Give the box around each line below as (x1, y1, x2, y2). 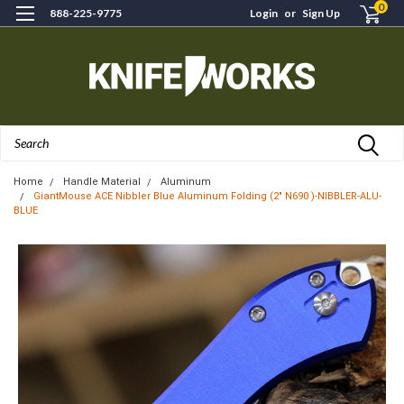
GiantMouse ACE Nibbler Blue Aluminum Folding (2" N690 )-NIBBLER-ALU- (33, 189, 381, 202)
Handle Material (63, 175, 141, 188)
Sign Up (302, 6, 341, 20)
